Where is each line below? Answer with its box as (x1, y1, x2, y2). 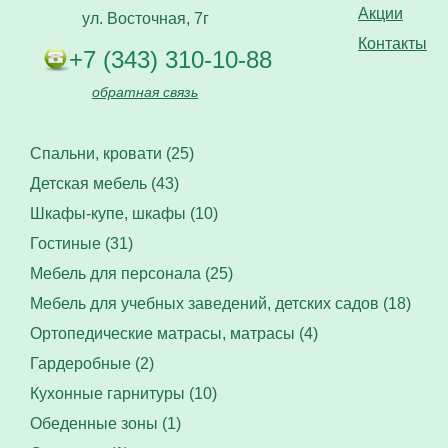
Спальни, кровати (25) (30, 144, 194, 162)
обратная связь (92, 83, 198, 100)
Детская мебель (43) (30, 174, 179, 192)
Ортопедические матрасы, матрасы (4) (30, 324, 318, 342)
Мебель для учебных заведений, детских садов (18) (30, 294, 411, 312)
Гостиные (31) (30, 234, 133, 252)
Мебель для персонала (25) (30, 264, 233, 282)
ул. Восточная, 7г (81, 9, 209, 27)
